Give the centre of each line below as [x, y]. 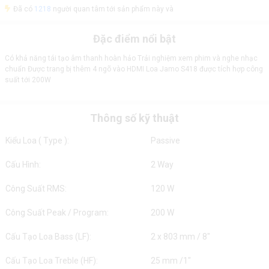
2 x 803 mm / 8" [180, 237]
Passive [165, 141]
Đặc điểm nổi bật [134, 39]
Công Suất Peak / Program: [57, 213]
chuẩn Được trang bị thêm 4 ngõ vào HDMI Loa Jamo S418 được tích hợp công [134, 69]
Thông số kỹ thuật [134, 118]
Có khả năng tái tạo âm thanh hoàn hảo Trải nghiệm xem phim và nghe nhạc [131, 58]
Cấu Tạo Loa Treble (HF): [51, 261]
